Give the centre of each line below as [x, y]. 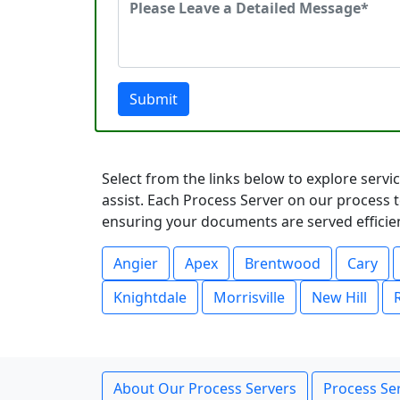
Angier [136, 263]
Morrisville [249, 297]
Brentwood [283, 263]
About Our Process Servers [205, 388]
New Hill [339, 297]
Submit [154, 99]
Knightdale [150, 297]
